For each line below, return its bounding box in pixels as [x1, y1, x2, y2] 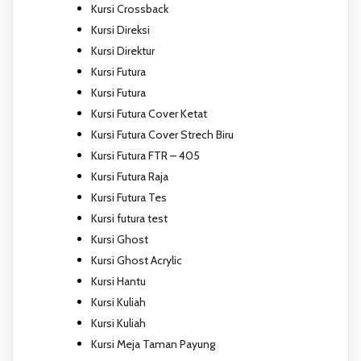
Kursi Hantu [91, 273, 146, 288]
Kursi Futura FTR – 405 [91, 147, 200, 163]
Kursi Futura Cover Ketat [91, 106, 207, 121]
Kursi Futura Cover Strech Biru [91, 127, 234, 142]
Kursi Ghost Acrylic [91, 252, 182, 268]
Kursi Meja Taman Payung [91, 336, 215, 351]
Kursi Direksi [91, 22, 150, 37]
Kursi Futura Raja [91, 168, 168, 184]
